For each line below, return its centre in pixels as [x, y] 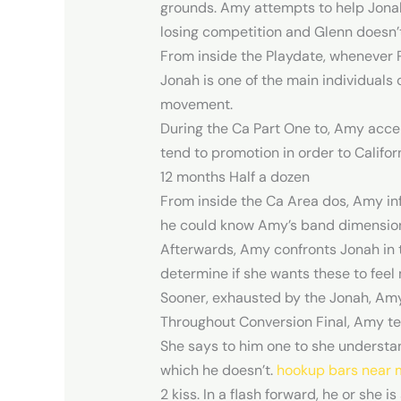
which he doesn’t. [218, 370]
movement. [196, 104]
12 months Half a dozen [235, 176]
